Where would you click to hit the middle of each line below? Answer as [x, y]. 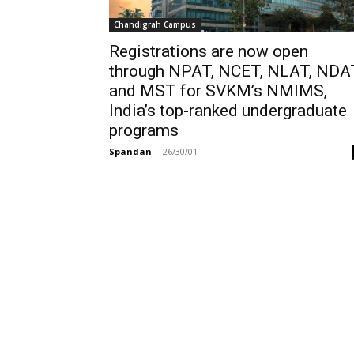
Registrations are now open [209, 51]
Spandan [130, 151]
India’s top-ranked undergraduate [228, 111]
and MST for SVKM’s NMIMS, [218, 91]
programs [144, 130]
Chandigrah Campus [155, 24]
